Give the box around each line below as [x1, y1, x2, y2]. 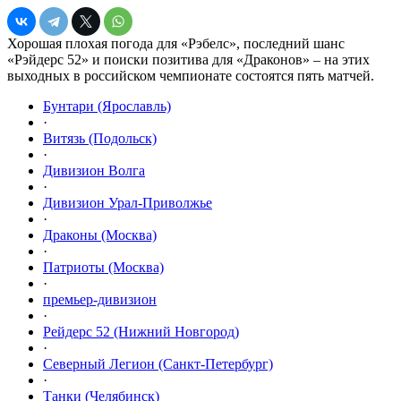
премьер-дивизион [43, 291, 157, 307]
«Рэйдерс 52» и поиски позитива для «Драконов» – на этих [7, 51, 370, 67]
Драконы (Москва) [43, 226, 157, 243]
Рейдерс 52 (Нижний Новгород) [43, 323, 239, 339]
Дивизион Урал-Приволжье [43, 194, 212, 210]
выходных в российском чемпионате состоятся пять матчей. [7, 67, 374, 83]
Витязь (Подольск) [43, 130, 157, 146]
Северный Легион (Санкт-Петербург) [43, 355, 273, 371]
